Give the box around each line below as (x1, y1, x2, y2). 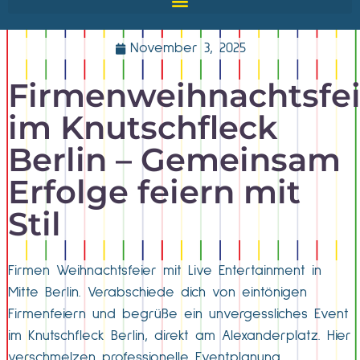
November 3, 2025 (129, 41, 246, 55)
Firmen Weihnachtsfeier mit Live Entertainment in (8, 264, 321, 278)
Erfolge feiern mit (8, 172, 301, 211)
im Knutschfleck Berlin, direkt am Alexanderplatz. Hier (8, 329, 351, 343)
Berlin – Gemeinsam (8, 140, 341, 179)
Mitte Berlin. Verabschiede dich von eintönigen (8, 285, 307, 300)
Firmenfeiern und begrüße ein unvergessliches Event (8, 307, 349, 321)
